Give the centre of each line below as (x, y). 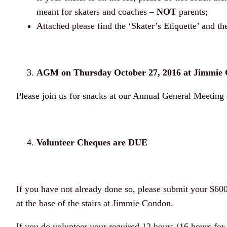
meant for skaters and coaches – (97, 12)
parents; (192, 12)
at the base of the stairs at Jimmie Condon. (95, 203)
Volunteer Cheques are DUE (92, 143)
